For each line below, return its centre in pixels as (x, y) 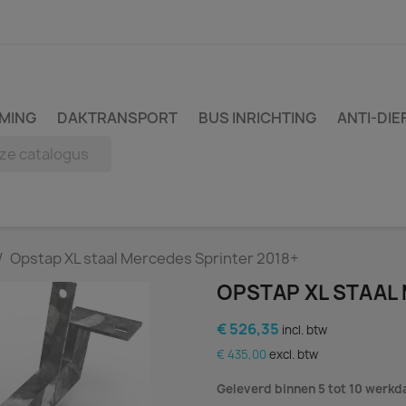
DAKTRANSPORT (117, 118)
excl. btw (294, 354)
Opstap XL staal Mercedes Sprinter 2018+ (155, 258)
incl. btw (304, 330)
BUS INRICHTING (257, 118)
